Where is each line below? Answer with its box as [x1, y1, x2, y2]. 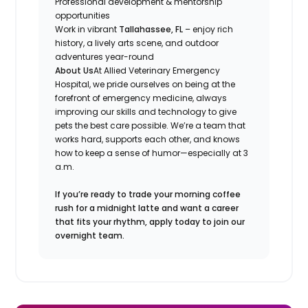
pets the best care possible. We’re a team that [55, 119, 246, 131]
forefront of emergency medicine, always [55, 91, 228, 104]
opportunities [55, 9, 111, 21]
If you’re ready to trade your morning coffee [55, 188, 241, 200]
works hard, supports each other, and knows [55, 133, 241, 145]
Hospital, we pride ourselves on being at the [55, 78, 236, 90]
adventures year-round [55, 50, 155, 63]
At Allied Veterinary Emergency [93, 64, 221, 76]
